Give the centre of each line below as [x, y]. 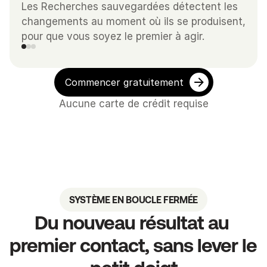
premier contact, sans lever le [133, 245]
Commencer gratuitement [124, 82]
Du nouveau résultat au [131, 223]
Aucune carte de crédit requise [133, 104]
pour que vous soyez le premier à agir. [113, 36]
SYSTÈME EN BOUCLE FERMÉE [133, 200]
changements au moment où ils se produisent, [133, 21]
